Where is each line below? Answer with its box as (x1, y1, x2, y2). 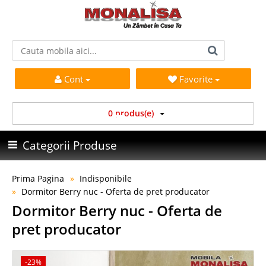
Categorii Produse (23, 138, 117, 153)
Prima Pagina (12, 173, 64, 184)
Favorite (179, 72, 215, 85)
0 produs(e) (107, 107, 154, 119)
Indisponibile (80, 173, 132, 184)
